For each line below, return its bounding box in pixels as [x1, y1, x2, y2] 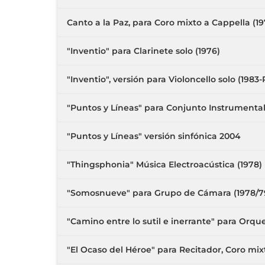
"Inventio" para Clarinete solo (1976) [67, 46, 220, 56]
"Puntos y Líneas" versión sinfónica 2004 [67, 131, 241, 141]
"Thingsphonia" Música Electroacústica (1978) [67, 159, 262, 170]
